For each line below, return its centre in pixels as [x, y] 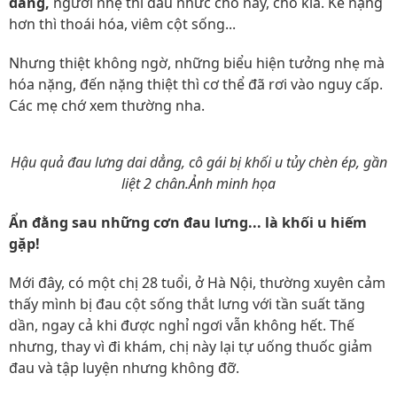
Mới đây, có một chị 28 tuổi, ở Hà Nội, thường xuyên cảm [197, 283]
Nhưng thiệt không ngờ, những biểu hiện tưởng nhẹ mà [197, 63]
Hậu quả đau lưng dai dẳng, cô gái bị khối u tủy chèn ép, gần [198, 162]
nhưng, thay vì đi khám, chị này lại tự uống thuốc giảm [191, 346]
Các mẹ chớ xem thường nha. [107, 105]
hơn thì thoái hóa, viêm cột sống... [122, 24]
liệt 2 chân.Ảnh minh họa [198, 183]
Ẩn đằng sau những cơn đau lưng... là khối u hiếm [188, 222]
